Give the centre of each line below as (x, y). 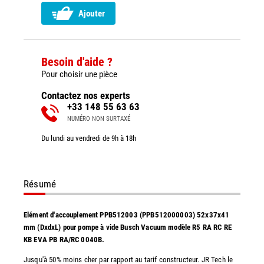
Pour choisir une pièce (79, 74)
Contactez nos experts (86, 95)
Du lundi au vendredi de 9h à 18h (89, 138)
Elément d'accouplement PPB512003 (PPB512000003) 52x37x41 (127, 214)
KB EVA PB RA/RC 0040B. (65, 239)
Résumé (40, 184)
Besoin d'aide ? (77, 62)
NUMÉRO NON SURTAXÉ (99, 118)
